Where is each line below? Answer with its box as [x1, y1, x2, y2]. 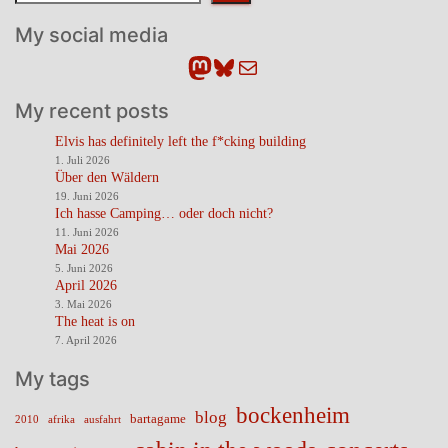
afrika [48, 414, 75, 425]
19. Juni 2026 [55, 190, 119, 202]
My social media [15, 23, 168, 47]
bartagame [130, 411, 186, 426]
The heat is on [55, 314, 135, 329]
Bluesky [211, 53, 290, 80]
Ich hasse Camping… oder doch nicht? [55, 206, 273, 221]
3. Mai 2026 [55, 298, 112, 310]
